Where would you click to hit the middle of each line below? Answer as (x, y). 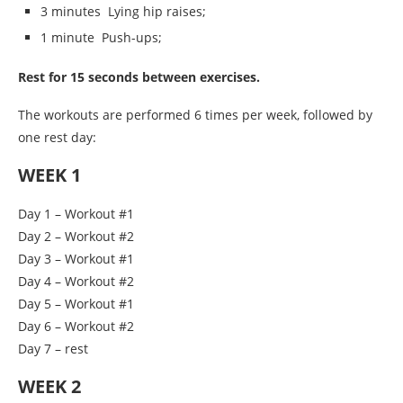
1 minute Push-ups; (101, 38)
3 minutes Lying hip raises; (123, 12)
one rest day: (57, 138)
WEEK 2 (49, 387)
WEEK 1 (49, 175)
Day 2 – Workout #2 (76, 237)
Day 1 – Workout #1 (76, 214)
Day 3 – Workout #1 (76, 259)
